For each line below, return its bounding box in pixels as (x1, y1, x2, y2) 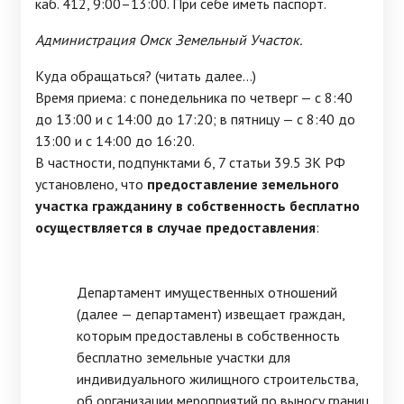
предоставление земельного (147, 175, 339, 193)
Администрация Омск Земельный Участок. (35, 31, 302, 49)
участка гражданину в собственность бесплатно (35, 197, 360, 215)
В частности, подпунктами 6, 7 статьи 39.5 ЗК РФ (35, 153, 345, 171)
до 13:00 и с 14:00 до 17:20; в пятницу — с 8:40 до (35, 110, 355, 128)
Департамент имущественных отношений (77, 283, 337, 301)
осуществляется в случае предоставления (35, 218, 316, 236)
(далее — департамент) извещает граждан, (77, 305, 344, 323)
